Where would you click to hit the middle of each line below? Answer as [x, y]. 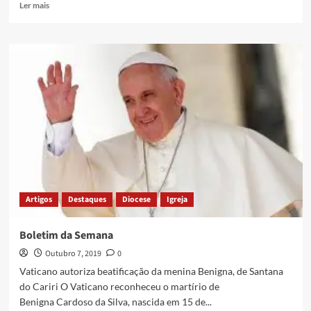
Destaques [87, 200]
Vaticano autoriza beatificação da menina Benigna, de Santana [151, 271]
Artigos [39, 200]
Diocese [136, 200]
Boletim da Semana [66, 236]
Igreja [177, 200]
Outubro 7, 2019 [73, 254]
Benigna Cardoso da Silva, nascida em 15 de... [115, 302]
